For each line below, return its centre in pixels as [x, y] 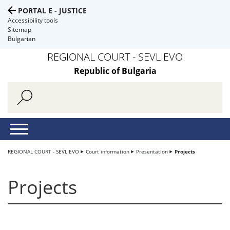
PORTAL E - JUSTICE [52, 11]
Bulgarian [22, 39]
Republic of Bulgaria [115, 71]
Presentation [152, 151]
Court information [108, 151]
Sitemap [20, 30]
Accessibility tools [33, 20]
